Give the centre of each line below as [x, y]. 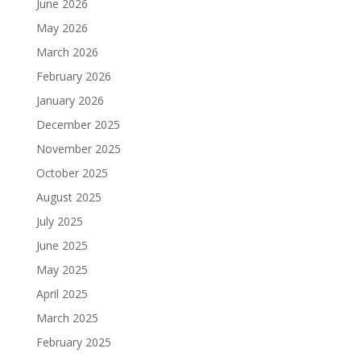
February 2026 [73, 76]
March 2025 [67, 318]
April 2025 [62, 294]
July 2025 [59, 221]
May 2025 [62, 270]
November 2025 [78, 149]
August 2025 [68, 197]
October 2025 [72, 173]
